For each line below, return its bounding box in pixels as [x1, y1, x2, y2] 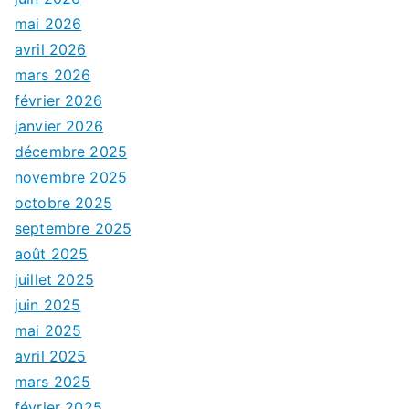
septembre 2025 [15, 218, 132, 237]
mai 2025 [15, 320, 82, 340]
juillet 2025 [15, 269, 94, 288]
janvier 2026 [15, 116, 103, 135]
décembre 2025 [15, 142, 128, 161]
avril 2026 [15, 39, 87, 58]
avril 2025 [15, 346, 87, 365]
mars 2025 [15, 372, 91, 391]
